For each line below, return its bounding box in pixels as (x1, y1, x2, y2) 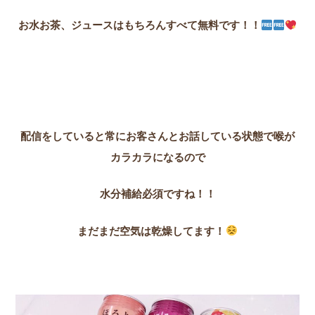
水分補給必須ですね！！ (99, 188, 216, 200)
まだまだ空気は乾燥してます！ (77, 224, 226, 237)
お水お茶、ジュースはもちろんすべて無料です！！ (18, 19, 261, 32)
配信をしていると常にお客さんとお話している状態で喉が (20, 129, 295, 142)
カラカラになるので (110, 150, 205, 163)
